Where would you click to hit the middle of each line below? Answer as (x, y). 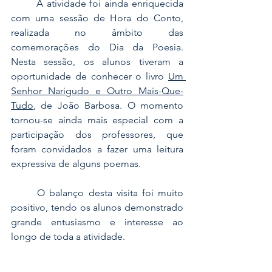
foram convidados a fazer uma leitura (97, 149)
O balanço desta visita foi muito (24, 193)
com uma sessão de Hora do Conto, (97, 18)
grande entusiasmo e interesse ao (97, 222)
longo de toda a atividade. (68, 236)
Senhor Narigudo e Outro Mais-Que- (97, 91)
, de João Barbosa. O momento (108, 105)
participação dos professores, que (97, 134)
